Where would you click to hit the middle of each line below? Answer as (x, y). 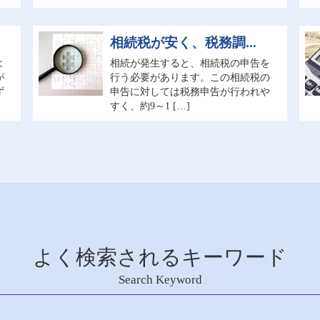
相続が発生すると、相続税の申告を (190, 63)
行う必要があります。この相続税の (190, 77)
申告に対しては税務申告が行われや (190, 92)
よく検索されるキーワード (160, 257)
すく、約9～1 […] (150, 106)
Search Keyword (160, 280)
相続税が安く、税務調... (184, 42)
